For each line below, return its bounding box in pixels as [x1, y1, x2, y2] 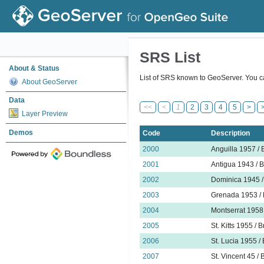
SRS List [140, 49, 200, 65]
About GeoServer [22, 78, 77, 86]
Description [211, 128, 250, 137]
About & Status [9, 64, 60, 72]
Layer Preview [22, 110, 68, 118]
